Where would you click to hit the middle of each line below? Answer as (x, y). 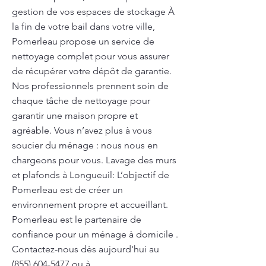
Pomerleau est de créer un (67, 190)
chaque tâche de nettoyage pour (81, 101)
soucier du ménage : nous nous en (85, 145)
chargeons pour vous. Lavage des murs (94, 160)
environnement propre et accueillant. (90, 205)
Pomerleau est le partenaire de (77, 219)
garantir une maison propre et (75, 115)
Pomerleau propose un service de (83, 41)
